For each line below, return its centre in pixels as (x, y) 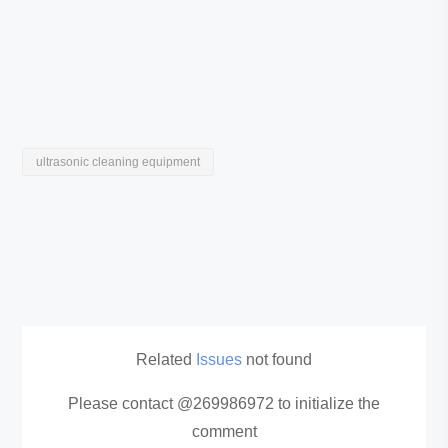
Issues (219, 359)
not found (277, 359)
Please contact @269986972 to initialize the (224, 403)
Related (166, 359)
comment (224, 431)
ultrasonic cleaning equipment (118, 162)
